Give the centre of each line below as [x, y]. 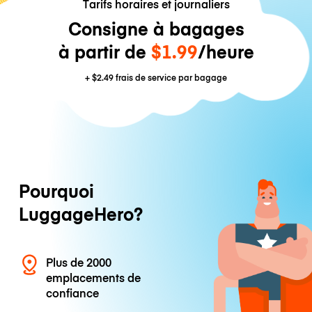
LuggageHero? [80, 214]
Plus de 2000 [79, 262]
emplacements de [94, 278]
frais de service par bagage [170, 77]
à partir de [104, 52]
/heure [226, 52]
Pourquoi [56, 191]
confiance [73, 293]
